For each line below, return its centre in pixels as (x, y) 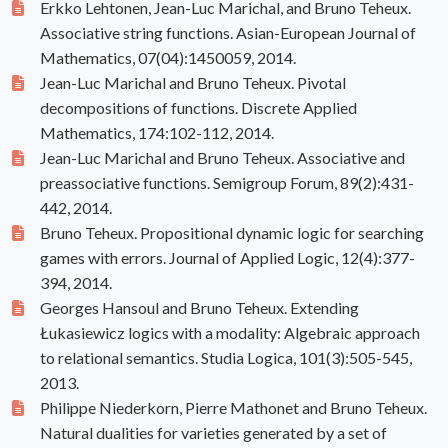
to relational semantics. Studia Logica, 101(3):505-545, (226, 358)
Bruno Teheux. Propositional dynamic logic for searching (232, 233)
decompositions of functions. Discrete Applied (198, 108)
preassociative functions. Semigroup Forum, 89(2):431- (227, 183)
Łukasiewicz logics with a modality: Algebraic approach (230, 333)
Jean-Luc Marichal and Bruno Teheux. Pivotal (193, 83)
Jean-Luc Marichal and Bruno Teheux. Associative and (222, 158)
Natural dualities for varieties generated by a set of (213, 433)
